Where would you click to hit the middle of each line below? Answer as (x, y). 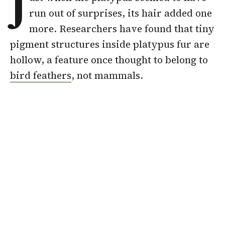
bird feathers (41, 75)
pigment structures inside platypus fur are (110, 44)
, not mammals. (107, 75)
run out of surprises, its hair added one (121, 13)
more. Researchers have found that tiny (122, 28)
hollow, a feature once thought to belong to (109, 60)
